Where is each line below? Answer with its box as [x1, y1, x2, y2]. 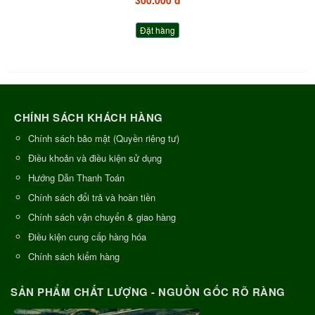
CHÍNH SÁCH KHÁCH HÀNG [14, 109, 163, 125]
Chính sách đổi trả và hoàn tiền [28, 190, 155, 204]
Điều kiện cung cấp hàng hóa [28, 229, 146, 243]
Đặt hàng [140, 23, 175, 36]
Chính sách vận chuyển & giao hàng [28, 210, 176, 224]
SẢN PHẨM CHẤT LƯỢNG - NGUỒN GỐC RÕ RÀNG [11, 283, 285, 300]
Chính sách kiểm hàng [28, 249, 120, 263]
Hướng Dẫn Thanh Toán [28, 170, 124, 184]
